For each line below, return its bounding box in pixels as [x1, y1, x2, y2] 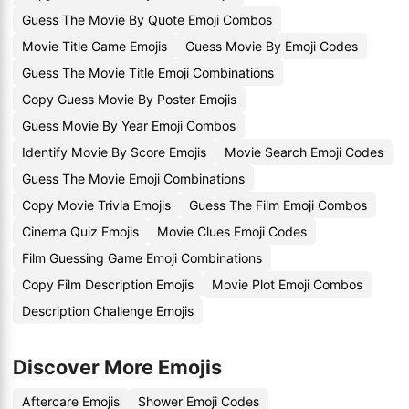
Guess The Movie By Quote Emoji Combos [22, 12, 272, 27]
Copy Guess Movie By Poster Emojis [22, 91, 236, 107]
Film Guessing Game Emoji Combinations [22, 250, 262, 266]
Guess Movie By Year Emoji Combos [22, 118, 236, 133]
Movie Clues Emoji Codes [157, 224, 307, 239]
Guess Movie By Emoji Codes [185, 38, 358, 54]
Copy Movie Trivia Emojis [22, 197, 171, 213]
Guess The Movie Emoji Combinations [22, 171, 245, 186]
